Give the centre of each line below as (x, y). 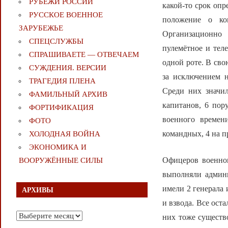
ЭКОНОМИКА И (58, 147)
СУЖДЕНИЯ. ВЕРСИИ (67, 68)
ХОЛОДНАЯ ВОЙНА (64, 134)
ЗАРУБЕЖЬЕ (41, 28)
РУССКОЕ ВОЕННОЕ (66, 15)
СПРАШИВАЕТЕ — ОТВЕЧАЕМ (84, 55)
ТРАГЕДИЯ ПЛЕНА (62, 81)
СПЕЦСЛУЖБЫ (56, 41)
